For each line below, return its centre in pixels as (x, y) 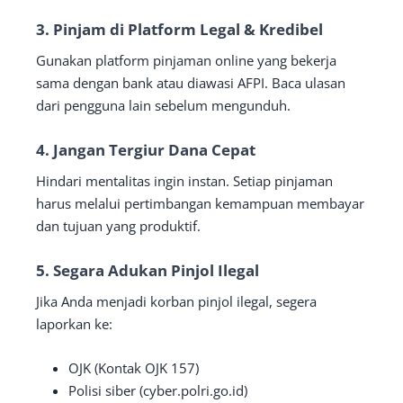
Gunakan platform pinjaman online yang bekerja (186, 60)
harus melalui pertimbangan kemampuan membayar (200, 203)
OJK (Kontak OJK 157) (134, 367)
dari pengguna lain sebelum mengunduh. (163, 105)
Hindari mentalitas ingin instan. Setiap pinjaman (184, 180)
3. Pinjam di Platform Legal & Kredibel (179, 29)
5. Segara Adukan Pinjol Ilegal (148, 270)
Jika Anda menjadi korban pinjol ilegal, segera (176, 301)
